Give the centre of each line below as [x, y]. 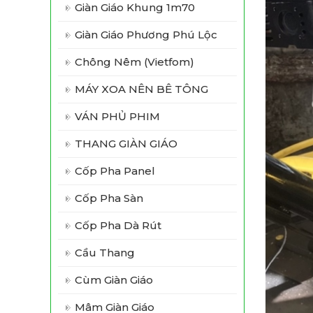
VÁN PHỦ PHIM [117, 116]
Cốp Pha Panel [115, 171]
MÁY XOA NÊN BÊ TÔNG [141, 89]
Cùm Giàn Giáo [114, 280]
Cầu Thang [105, 253]
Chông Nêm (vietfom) [134, 62]
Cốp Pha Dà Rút [118, 225]
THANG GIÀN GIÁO [126, 144]
